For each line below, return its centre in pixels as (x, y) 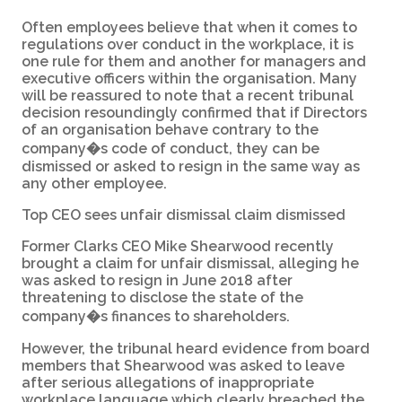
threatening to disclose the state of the (162, 297)
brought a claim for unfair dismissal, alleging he (190, 263)
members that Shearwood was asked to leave (183, 365)
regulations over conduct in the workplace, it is (188, 44)
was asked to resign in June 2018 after (157, 280)
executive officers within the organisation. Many (189, 78)
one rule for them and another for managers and (194, 61)
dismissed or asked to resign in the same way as (191, 166)
